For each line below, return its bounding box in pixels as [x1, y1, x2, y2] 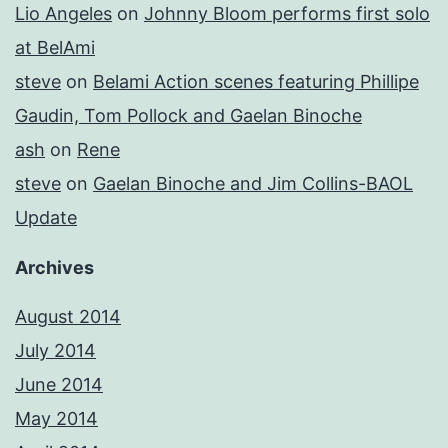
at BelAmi [15, 37, 95, 59]
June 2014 [15, 374, 103, 396]
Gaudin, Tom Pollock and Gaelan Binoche [15, 105, 362, 127]
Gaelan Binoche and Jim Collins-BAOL [93, 173, 413, 195]
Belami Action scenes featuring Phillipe [93, 71, 419, 93]
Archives [15, 257, 94, 279]
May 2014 [15, 408, 98, 430]
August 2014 [15, 306, 121, 328]
